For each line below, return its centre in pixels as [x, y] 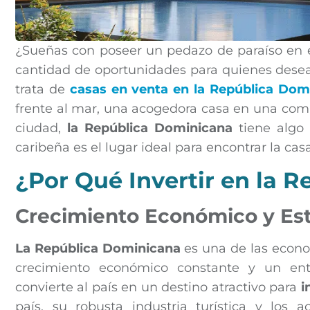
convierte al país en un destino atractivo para [158, 287]
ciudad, [42, 128]
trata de [43, 90]
